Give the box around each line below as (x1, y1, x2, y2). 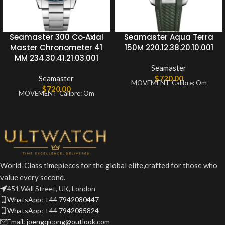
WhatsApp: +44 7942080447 (7, 195, 99, 204)
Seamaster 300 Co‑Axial (9, 32, 103, 43)
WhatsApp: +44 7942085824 (7, 206, 99, 215)
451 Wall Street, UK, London (7, 184, 95, 193)
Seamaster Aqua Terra (124, 32, 213, 43)
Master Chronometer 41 (10, 42, 102, 53)
